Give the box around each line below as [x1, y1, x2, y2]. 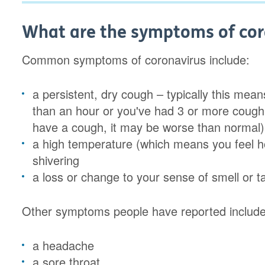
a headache [33, 237, 95, 254]
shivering [33, 151, 83, 169]
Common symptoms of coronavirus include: [22, 51, 250, 68]
